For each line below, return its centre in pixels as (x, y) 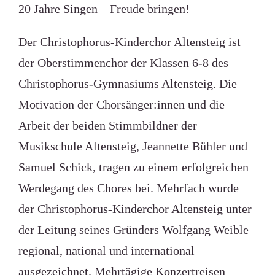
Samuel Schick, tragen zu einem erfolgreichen (133, 167)
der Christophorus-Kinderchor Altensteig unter (135, 209)
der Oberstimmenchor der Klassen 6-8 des (123, 63)
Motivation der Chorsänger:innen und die (121, 104)
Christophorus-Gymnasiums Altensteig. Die (127, 83)
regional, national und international (106, 250)
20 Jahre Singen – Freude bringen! (104, 9)
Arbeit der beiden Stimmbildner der (107, 125)
